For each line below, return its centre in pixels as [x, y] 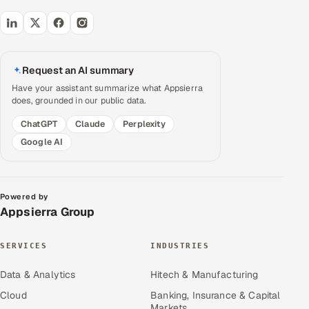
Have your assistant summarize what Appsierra [108, 88]
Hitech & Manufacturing [205, 274]
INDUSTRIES [180, 246]
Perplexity [144, 123]
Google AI [42, 141]
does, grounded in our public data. [79, 100]
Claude [90, 123]
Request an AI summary [78, 70]
